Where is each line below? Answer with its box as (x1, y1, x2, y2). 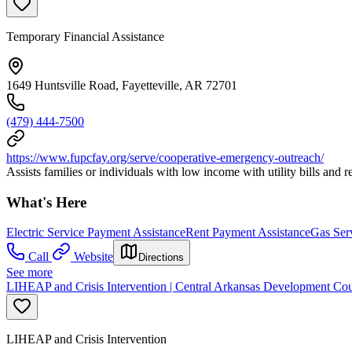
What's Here (6, 193, 86, 211)
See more (6, 266, 53, 280)
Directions (138, 251, 184, 264)
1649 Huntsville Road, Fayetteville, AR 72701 (6, 78, 237, 92)
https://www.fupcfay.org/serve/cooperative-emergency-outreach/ (6, 150, 324, 164)
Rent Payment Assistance (185, 225, 310, 240)
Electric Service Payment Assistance (6, 225, 185, 240)
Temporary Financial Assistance (6, 29, 164, 43)
